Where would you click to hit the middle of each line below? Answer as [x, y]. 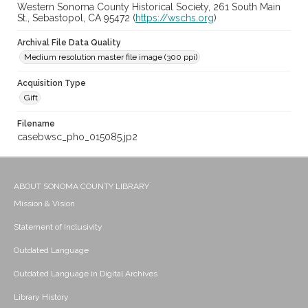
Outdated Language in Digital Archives [86, 274]
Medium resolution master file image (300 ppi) [111, 57]
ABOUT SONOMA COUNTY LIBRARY [81, 187]
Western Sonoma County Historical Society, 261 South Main [149, 7]
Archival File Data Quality [69, 43]
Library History [41, 297]
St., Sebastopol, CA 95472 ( [76, 18]
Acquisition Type [52, 84]
